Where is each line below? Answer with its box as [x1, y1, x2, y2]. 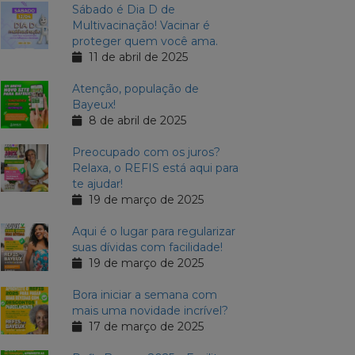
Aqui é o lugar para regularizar [72, 224, 235, 239]
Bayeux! [72, 97, 116, 113]
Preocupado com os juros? [72, 145, 220, 160]
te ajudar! [72, 177, 123, 192]
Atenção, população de [72, 82, 199, 97]
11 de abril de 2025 [86, 50, 188, 65]
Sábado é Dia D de [72, 2, 175, 17]
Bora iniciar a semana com [72, 288, 217, 303]
